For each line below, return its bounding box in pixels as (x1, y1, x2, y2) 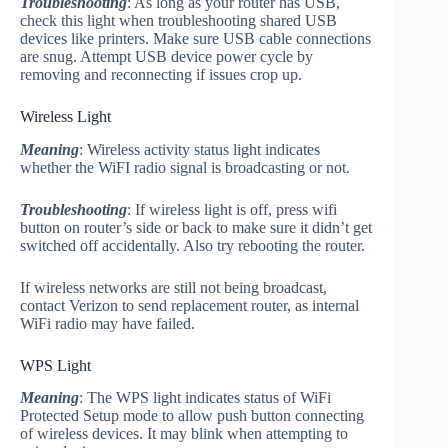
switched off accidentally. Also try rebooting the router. (20, 236, 365, 254)
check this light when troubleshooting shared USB (20, 11, 337, 29)
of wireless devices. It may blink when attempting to (20, 425, 348, 443)
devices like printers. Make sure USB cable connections (20, 29, 371, 47)
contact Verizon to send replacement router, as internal (20, 296, 359, 314)
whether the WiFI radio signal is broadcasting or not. (20, 158, 350, 176)
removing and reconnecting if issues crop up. (20, 65, 302, 83)
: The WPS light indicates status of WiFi (79, 389, 331, 407)
